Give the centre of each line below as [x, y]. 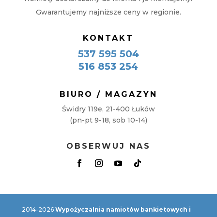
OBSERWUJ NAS [108, 146]
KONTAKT [108, 38]
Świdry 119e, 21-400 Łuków [108, 109]
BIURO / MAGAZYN [108, 94]
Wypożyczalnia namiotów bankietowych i [123, 210]
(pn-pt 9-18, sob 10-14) [108, 120]
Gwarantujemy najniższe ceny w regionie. [108, 12]
